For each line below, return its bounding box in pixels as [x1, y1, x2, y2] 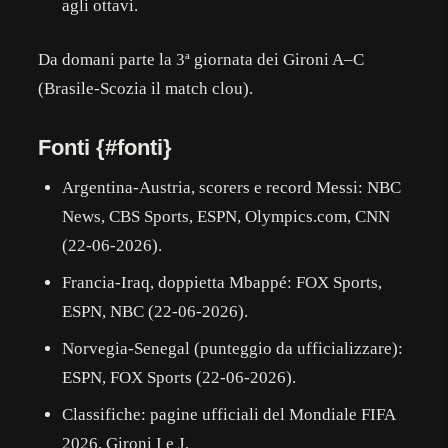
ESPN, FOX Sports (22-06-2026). [62, 368, 297, 388]
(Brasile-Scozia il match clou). [38, 79, 254, 99]
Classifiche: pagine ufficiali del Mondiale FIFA [62, 405, 396, 425]
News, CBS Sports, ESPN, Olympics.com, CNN [62, 207, 391, 227]
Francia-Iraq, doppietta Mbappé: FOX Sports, [62, 273, 383, 293]
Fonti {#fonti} [38, 135, 173, 161]
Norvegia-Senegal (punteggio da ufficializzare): [62, 339, 404, 359]
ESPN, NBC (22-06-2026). [62, 302, 249, 322]
